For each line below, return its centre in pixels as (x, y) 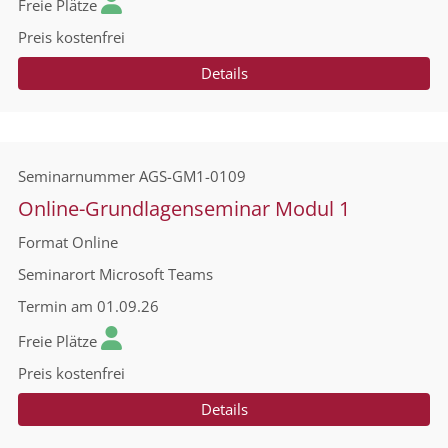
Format (43, 242)
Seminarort (56, 274)
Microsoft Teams (156, 274)
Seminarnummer (76, 176)
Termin (42, 306)
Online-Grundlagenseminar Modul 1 (184, 208)
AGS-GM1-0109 (192, 176)
